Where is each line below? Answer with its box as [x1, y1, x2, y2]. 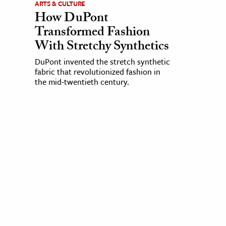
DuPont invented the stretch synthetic [34, 55, 170, 68]
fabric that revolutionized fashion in [34, 66, 160, 78]
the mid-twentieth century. [34, 76, 131, 88]
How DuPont [34, 8, 108, 31]
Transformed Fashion [34, 22, 150, 45]
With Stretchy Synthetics [34, 36, 169, 59]
